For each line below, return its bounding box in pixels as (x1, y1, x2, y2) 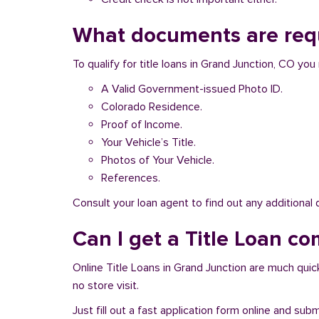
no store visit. (73, 278, 139, 293)
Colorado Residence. (101, 100, 202, 114)
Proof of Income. (101, 117, 182, 132)
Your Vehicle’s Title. (101, 135, 196, 150)
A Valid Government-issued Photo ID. (101, 82, 283, 96)
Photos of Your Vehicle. (101, 153, 214, 167)
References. (101, 171, 160, 185)
